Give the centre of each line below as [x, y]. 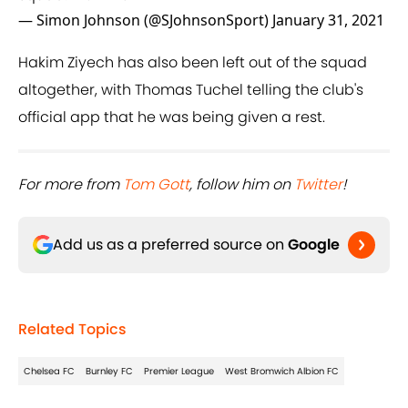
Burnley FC [109, 372]
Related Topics [72, 330]
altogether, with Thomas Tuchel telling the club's [191, 90]
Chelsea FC [49, 372]
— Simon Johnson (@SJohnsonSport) [145, 20]
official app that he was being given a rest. [172, 117]
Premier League [179, 372]
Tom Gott [156, 185]
